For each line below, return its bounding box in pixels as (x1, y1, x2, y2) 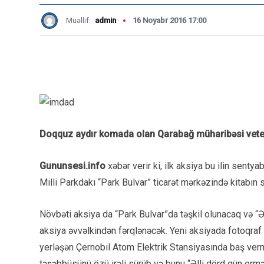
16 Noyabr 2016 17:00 (133, 16, 206, 25)
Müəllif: (66, 16, 93, 25)
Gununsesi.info (39, 160, 105, 171)
